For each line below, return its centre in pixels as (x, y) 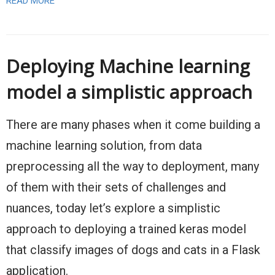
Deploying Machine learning (128, 66)
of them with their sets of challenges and (116, 187)
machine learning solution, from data (104, 145)
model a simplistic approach (129, 91)
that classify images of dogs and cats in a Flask (133, 250)
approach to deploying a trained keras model (126, 229)
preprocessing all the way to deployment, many (133, 166)
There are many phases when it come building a (133, 124)
